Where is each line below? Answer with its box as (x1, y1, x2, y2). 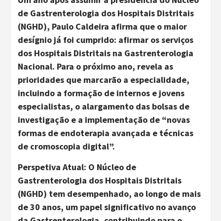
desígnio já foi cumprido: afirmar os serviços (18, 34, 193, 45)
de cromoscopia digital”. (18, 140, 115, 152)
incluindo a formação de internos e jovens (18, 87, 184, 99)
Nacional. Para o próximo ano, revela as (18, 60, 173, 72)
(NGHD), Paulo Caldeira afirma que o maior (18, 20, 187, 32)
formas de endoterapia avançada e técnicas (18, 127, 193, 139)
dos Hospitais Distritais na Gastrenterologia (18, 47, 193, 59)
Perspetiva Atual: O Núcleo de (18, 161, 136, 173)
